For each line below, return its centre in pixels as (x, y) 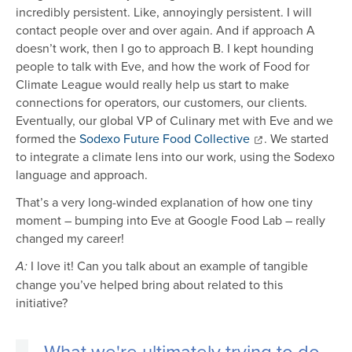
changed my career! (70, 238)
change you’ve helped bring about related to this (149, 285)
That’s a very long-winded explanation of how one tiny (164, 202)
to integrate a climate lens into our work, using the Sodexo (175, 157)
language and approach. (82, 175)
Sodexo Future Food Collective (165, 139)
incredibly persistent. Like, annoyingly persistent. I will (164, 12)
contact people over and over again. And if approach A (165, 30)
